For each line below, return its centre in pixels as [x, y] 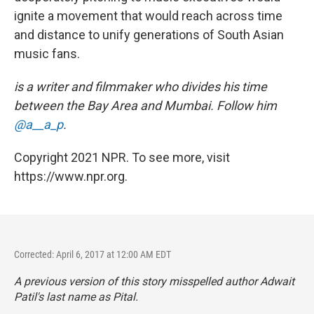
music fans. [47, 54]
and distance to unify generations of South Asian [149, 35]
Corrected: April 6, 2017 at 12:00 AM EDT [93, 254]
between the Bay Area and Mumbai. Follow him [145, 105]
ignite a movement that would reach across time [148, 16]
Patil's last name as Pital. [76, 297]
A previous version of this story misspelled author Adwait [154, 281]
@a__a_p [39, 124]
